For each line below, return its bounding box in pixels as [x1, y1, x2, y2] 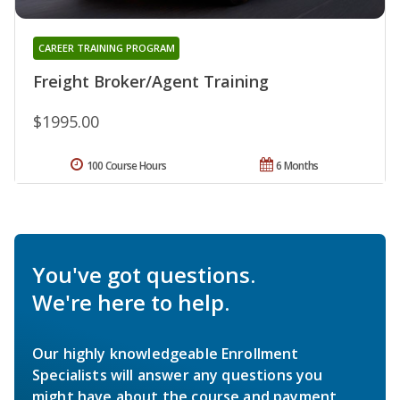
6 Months [276, 158, 319, 174]
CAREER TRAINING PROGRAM [37, 41, 175, 55]
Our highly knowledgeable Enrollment [32, 344, 299, 364]
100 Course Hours [86, 158, 167, 174]
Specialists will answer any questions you [32, 365, 323, 386]
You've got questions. [32, 260, 255, 290]
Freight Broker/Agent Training [33, 71, 269, 93]
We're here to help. [32, 287, 229, 318]
